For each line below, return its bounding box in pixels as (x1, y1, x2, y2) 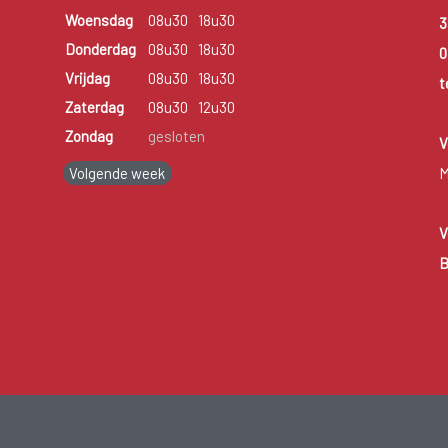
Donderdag (64, 40, 136, 59)
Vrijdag (64, 69, 110, 88)
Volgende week (69, 164, 166, 183)
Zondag (64, 127, 113, 146)
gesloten (147, 127, 205, 146)
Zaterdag (64, 98, 124, 117)
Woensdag (64, 11, 133, 30)
